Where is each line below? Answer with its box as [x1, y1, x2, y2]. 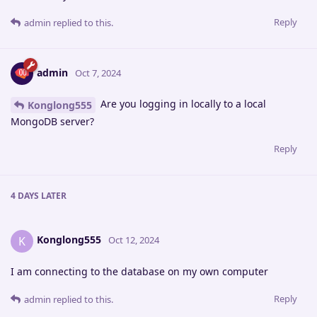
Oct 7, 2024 [75, 66, 121, 79]
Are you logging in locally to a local [98, 96, 266, 110]
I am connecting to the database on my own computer [11, 264, 268, 278]
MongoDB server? [11, 114, 94, 128]
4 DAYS [11, 189, 39, 202]
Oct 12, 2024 [108, 234, 159, 247]
